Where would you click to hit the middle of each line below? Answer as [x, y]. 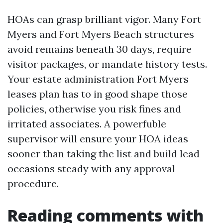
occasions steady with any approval [91, 168]
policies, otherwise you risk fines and [94, 109]
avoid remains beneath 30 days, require [100, 49]
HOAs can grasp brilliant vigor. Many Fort [104, 19]
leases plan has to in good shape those [98, 94]
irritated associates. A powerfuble [87, 124]
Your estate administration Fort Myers [98, 79]
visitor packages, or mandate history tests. [107, 64]
